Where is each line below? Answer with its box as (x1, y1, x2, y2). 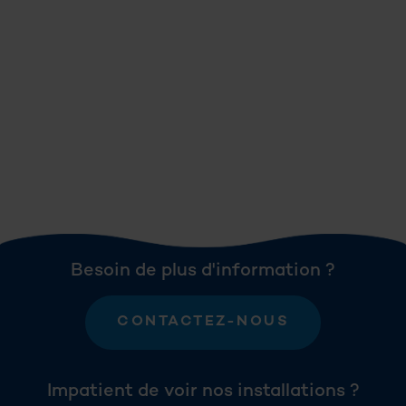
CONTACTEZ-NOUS (117, 314, 289, 331)
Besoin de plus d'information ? (71, 262, 335, 282)
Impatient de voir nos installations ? (46, 382, 360, 402)
